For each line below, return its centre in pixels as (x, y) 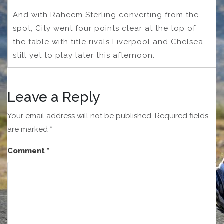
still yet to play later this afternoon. (85, 56)
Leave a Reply (54, 97)
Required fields (182, 116)
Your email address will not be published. (80, 116)
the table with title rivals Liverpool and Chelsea (108, 42)
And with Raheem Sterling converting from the (106, 15)
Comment (27, 151)
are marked (29, 130)
